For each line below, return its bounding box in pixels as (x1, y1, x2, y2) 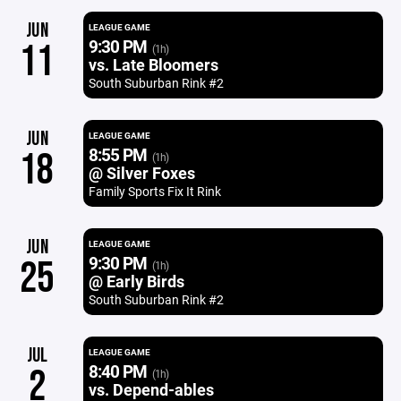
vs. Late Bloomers (88, 54, 218, 75)
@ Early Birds (88, 270, 184, 292)
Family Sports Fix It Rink (88, 183, 221, 200)
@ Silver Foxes (88, 162, 195, 183)
